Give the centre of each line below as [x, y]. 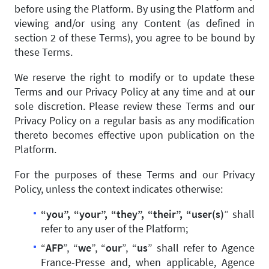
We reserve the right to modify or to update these [134, 77]
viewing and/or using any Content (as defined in [134, 23]
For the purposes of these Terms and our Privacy [134, 174]
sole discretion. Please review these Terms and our [134, 106]
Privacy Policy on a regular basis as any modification [134, 120]
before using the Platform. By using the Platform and [134, 9]
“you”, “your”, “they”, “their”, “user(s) [132, 214]
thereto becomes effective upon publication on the [134, 135]
